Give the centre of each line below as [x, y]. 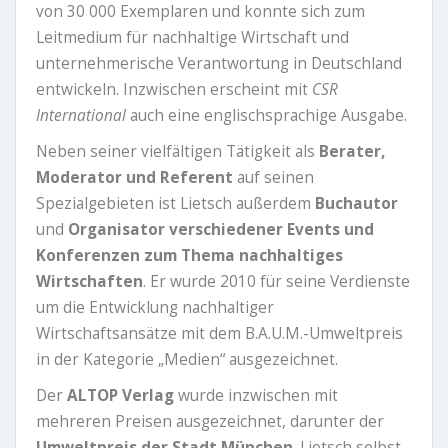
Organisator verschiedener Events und [221, 229]
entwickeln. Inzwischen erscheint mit [174, 89]
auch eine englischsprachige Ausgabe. [268, 115]
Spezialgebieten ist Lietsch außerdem [175, 203]
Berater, [352, 151]
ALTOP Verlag [120, 395]
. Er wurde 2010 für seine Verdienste [276, 281]
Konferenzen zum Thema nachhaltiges [189, 255]
